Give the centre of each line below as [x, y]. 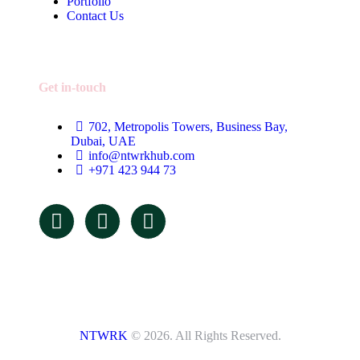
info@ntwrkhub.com [142, 155]
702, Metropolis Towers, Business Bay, [188, 126]
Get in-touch [72, 87]
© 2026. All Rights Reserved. [204, 335]
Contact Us [95, 15]
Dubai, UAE [103, 141]
